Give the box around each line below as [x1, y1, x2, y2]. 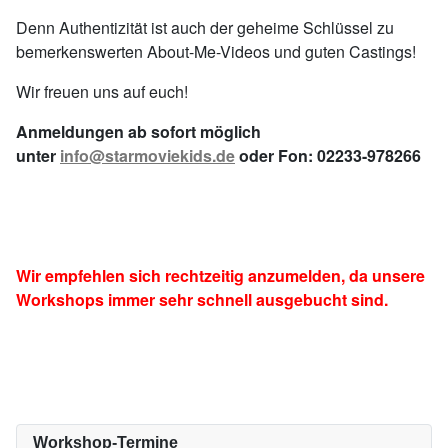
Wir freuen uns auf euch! [16, 80, 188, 103]
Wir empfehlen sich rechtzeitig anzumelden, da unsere [16, 264, 425, 287]
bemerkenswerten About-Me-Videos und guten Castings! [16, 40, 416, 63]
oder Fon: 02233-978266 [235, 144, 421, 167]
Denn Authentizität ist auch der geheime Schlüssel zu [16, 16, 394, 39]
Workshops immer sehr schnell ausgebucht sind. [16, 288, 388, 311]
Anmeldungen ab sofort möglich [16, 120, 261, 143]
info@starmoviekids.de [60, 144, 235, 167]
